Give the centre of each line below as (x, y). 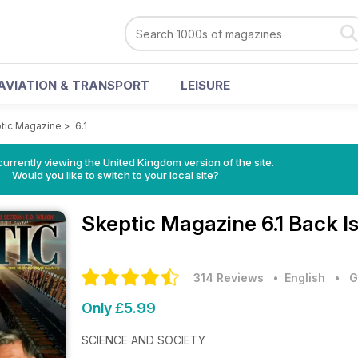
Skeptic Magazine (171, 223)
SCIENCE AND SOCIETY (143, 340)
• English (296, 278)
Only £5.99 (119, 308)
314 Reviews (229, 278)
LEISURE (205, 85)
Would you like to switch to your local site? (115, 175)
